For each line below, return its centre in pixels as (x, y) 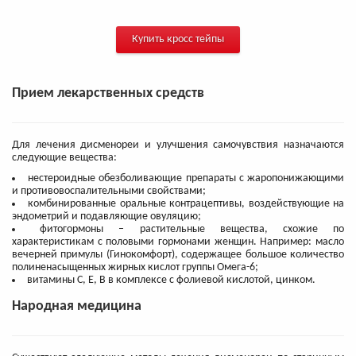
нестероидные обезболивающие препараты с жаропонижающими (186, 179)
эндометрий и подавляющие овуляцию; (106, 217)
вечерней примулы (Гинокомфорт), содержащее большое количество (178, 255)
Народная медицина (77, 307)
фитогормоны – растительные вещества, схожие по (192, 230)
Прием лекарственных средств (108, 94)
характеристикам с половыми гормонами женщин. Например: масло (178, 242)
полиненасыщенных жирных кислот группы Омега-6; (135, 268)
